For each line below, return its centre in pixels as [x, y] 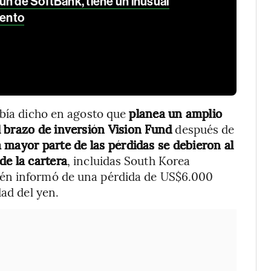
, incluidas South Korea [129, 160]
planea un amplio [176, 113]
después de [203, 129]
